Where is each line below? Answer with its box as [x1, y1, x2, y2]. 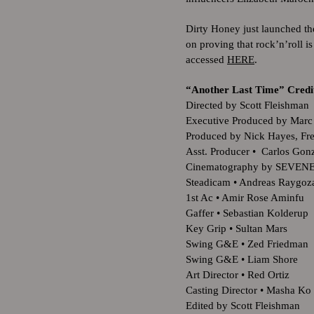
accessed [186, 54, 227, 65]
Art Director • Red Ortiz [186, 269, 289, 280]
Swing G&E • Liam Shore [186, 254, 298, 265]
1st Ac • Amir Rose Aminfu [186, 192, 304, 203]
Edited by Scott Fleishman [186, 300, 300, 311]
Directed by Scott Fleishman [186, 100, 309, 111]
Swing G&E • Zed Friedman [186, 238, 308, 250]
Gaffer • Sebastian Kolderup [186, 207, 308, 219]
